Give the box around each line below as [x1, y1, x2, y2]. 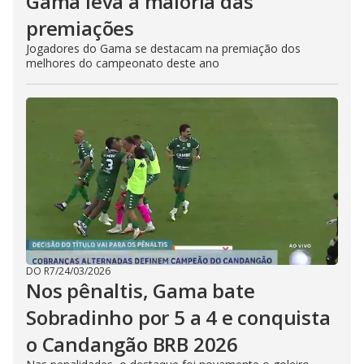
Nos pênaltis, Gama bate [26, 277, 255, 304]
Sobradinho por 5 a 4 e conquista [26, 304, 331, 331]
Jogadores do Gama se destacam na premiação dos [26, 41, 301, 56]
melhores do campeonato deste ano [26, 55, 219, 71]
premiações [26, 15, 135, 41]
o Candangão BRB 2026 [26, 331, 239, 357]
